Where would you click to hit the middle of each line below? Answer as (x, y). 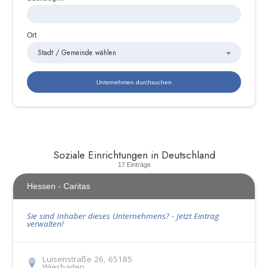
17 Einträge (134, 164)
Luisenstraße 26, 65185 (87, 259)
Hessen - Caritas (58, 186)
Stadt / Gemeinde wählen (77, 52)
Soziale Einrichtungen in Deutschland (134, 155)
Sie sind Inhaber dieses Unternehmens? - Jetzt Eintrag (123, 216)
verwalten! (45, 224)
